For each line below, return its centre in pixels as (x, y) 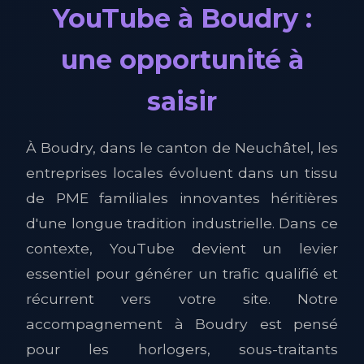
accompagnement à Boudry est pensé (182, 324)
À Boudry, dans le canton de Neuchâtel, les (182, 147)
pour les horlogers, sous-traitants (182, 349)
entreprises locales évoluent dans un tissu (182, 173)
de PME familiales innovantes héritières (182, 198)
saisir (182, 101)
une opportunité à (182, 60)
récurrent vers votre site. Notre (182, 299)
